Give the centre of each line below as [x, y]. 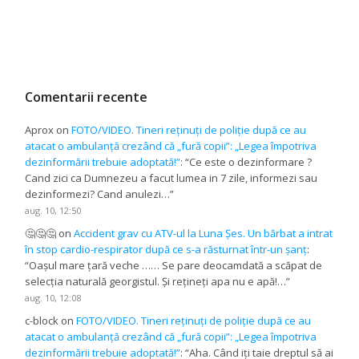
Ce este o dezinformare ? [251, 161]
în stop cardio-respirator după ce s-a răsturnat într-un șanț [166, 249]
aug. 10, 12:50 [53, 210]
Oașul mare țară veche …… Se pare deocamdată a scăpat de [176, 265]
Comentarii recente [87, 97]
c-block [42, 321]
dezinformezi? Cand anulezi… [98, 194]
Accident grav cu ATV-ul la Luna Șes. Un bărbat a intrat [204, 233]
